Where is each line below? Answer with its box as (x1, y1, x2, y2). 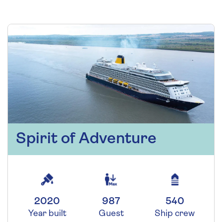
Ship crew (155, 209, 195, 219)
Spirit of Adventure (16, 131, 157, 148)
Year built (28, 209, 66, 219)
